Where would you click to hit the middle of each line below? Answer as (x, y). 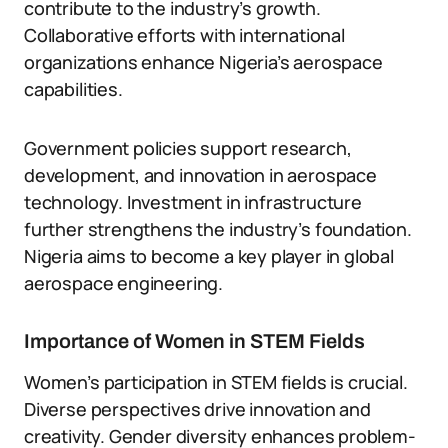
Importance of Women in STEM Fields (194, 341)
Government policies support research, (188, 148)
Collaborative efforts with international (184, 35)
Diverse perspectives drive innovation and (197, 409)
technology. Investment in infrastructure (193, 202)
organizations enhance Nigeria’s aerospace (203, 62)
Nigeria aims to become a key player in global (209, 256)
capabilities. (73, 89)
